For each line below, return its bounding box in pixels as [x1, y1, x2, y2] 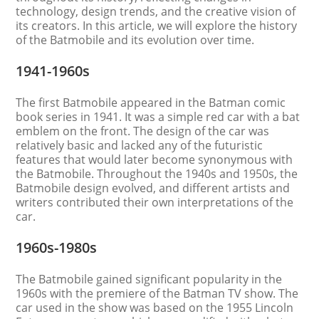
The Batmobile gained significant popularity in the [16, 271, 283, 287]
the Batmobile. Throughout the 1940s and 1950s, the [16, 166, 298, 182]
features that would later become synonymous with [16, 152, 293, 167]
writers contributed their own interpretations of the [16, 194, 294, 210]
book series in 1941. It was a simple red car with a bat [16, 109, 300, 125]
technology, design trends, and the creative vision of [16, 4, 296, 19]
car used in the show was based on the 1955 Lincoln [16, 300, 294, 315]
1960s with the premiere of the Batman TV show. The [16, 286, 299, 301]
